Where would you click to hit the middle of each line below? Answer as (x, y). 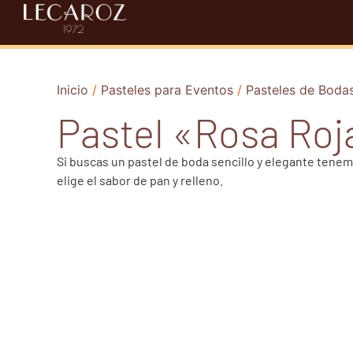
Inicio (72, 89)
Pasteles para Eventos (167, 89)
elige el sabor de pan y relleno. (140, 180)
